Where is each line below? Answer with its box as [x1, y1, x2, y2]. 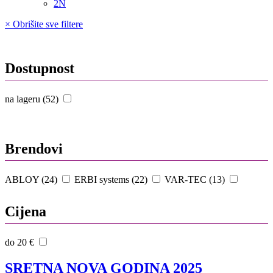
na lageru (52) [5, 93, 61, 104]
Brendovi [5, 141, 63, 157]
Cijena [5, 204, 46, 220]
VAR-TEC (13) [165, 174, 227, 185]
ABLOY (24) [5, 174, 60, 185]
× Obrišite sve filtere [5, 18, 83, 29]
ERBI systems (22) [74, 174, 150, 185]
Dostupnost [5, 60, 74, 76]
